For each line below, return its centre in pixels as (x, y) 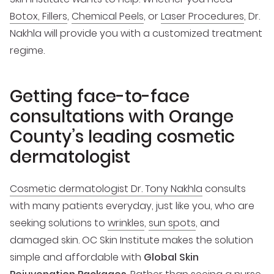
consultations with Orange (122, 117)
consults (224, 189)
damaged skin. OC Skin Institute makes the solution (131, 240)
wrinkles (126, 223)
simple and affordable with (77, 257)
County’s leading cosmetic (122, 137)
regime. (27, 50)
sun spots (172, 223)
